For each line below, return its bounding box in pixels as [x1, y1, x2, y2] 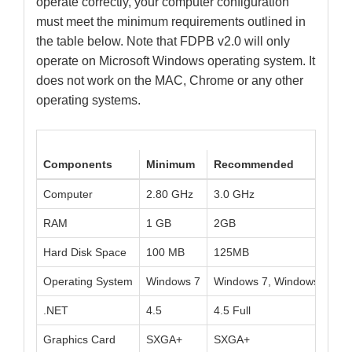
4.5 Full [214, 304, 251, 317]
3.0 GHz [214, 188, 255, 201]
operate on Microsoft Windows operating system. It [36, 54, 315, 68]
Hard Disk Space [43, 246, 126, 259]
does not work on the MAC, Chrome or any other [36, 74, 303, 88]
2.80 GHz [146, 188, 193, 201]
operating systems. [36, 93, 141, 108]
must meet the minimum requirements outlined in [36, 15, 306, 29]
